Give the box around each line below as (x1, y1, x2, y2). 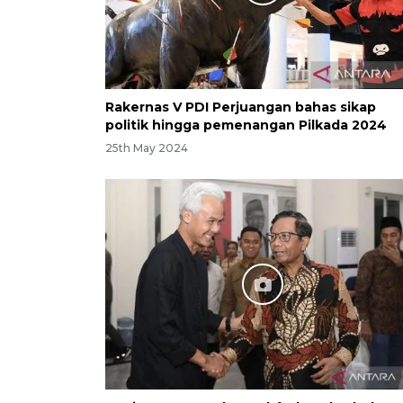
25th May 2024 (105, 141, 188, 156)
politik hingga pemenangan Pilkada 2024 (105, 116, 387, 133)
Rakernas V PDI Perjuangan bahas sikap (105, 98, 376, 115)
